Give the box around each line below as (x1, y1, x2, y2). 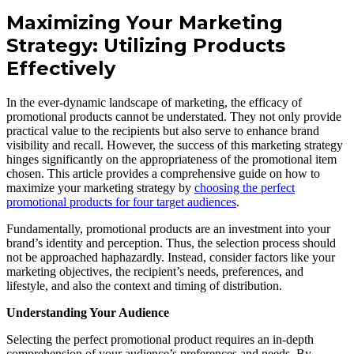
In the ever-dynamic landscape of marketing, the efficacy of (6, 95, 302, 109)
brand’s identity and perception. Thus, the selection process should (6, 235, 336, 250)
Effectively (6, 56, 115, 80)
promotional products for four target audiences (6, 194, 236, 209)
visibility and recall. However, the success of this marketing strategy (6, 137, 343, 152)
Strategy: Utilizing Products (6, 33, 285, 57)
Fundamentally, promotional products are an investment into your (6, 221, 330, 235)
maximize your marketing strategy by (6, 180, 194, 194)
